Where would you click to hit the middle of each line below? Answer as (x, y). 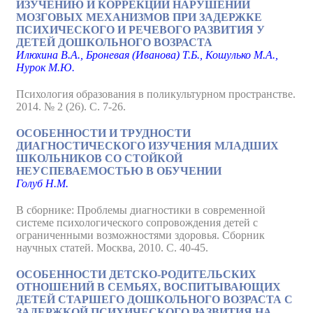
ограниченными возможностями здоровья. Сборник (140, 235)
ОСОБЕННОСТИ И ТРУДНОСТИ (103, 133)
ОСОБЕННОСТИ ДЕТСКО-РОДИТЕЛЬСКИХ (136, 274)
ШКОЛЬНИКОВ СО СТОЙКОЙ (99, 158)
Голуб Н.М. (42, 183)
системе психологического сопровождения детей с (137, 223)
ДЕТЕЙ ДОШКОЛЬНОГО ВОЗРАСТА (114, 42)
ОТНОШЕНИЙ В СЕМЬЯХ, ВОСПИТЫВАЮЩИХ (148, 287)
